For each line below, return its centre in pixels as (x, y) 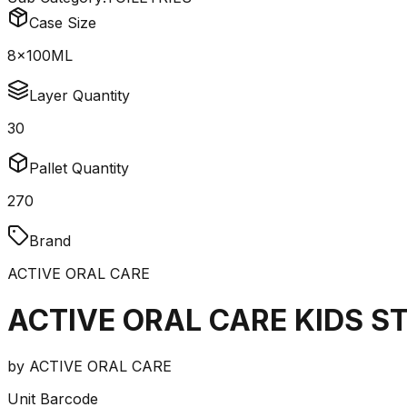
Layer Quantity (79, 96)
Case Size (63, 23)
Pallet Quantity (79, 169)
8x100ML (40, 56)
